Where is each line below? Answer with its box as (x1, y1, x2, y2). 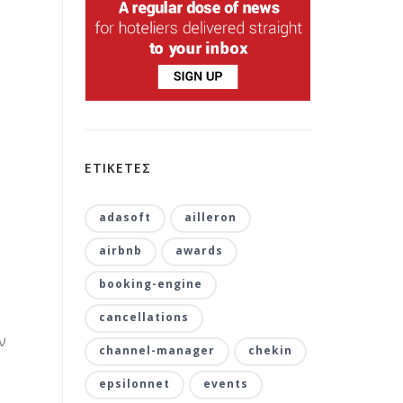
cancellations (98, 309, 189, 325)
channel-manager (98, 343, 215, 358)
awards (175, 243, 223, 258)
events (202, 376, 248, 391)
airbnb (98, 243, 142, 258)
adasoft (98, 210, 151, 225)
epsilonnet (98, 376, 170, 391)
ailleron (184, 210, 237, 225)
